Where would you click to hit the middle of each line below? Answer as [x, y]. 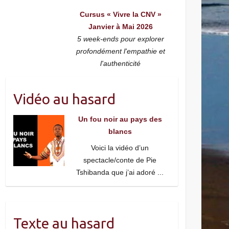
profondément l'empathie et [120, 51]
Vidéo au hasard [64, 99]
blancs [120, 131]
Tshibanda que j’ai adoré [117, 172]
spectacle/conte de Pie [120, 160]
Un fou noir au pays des [120, 119]
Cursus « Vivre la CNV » [120, 14]
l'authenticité [121, 63]
